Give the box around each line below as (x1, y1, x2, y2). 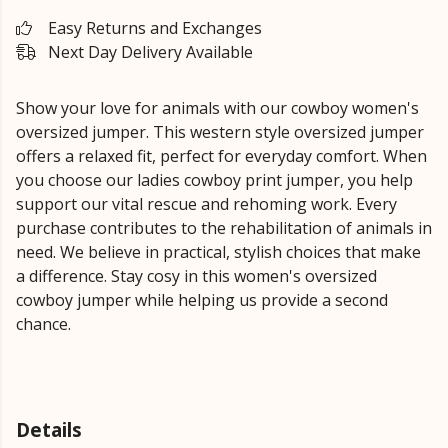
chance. (16, 313, 71, 335)
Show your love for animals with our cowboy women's (16, 97, 419, 119)
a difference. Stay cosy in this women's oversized (16, 265, 377, 287)
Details (16, 416, 82, 443)
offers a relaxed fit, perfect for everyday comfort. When (16, 145, 427, 167)
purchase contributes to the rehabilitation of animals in (16, 217, 432, 239)
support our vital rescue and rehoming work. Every (16, 193, 397, 215)
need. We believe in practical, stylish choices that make (16, 241, 421, 263)
